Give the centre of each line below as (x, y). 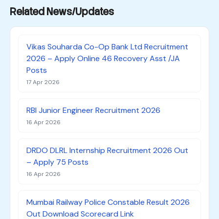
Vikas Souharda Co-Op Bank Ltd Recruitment (107, 47)
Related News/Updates (62, 12)
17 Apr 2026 (43, 82)
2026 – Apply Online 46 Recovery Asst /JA (103, 58)
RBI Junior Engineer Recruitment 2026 (93, 110)
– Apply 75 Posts (57, 162)
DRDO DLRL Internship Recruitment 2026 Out (107, 150)
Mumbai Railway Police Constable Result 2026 (108, 202)
